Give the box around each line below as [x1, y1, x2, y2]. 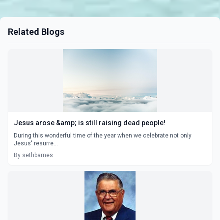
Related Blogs [8, 26, 64, 37]
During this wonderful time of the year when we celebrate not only [14, 132, 192, 139]
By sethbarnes [14, 151, 53, 159]
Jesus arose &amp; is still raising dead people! [14, 118, 165, 127]
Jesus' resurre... [14, 139, 58, 147]
